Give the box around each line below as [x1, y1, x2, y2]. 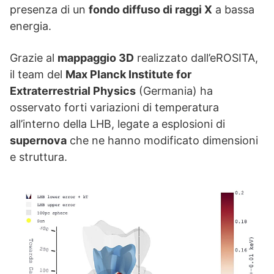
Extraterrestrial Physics [10, 84, 136, 97]
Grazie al [10, 51, 57, 64]
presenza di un [10, 2, 89, 16]
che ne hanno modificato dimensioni [67, 133, 258, 147]
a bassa [212, 2, 254, 16]
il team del [10, 67, 65, 81]
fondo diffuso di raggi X [89, 2, 212, 16]
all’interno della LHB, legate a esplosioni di [10, 117, 225, 130]
